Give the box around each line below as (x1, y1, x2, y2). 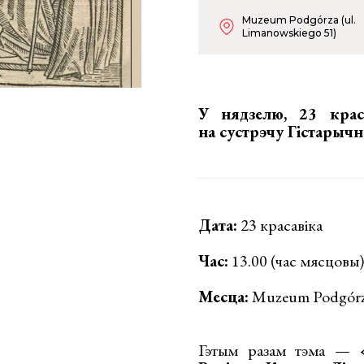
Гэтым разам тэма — (198, 340, 360, 361)
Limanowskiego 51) (242, 27, 336, 39)
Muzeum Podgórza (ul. (242, 14, 356, 26)
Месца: (198, 286, 249, 307)
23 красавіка (237, 214, 323, 236)
